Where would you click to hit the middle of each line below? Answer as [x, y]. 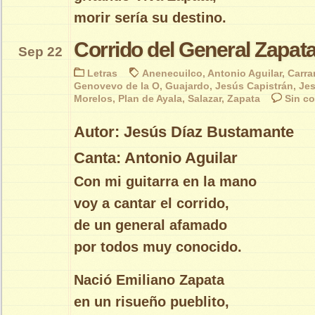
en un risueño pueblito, [152, 301]
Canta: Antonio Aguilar [156, 158]
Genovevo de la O [117, 86]
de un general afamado [150, 225]
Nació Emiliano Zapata [149, 279]
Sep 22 [40, 52]
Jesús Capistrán [254, 86]
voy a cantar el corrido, [152, 204]
